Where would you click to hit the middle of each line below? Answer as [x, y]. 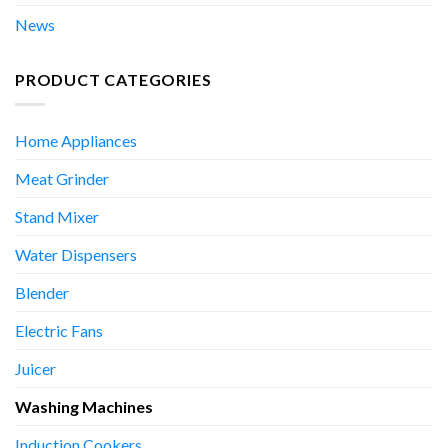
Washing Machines [84, 406]
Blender [42, 292]
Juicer [35, 368]
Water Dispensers [76, 254]
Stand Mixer [57, 216]
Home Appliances [76, 140]
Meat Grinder [62, 178]
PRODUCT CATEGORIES [113, 79]
